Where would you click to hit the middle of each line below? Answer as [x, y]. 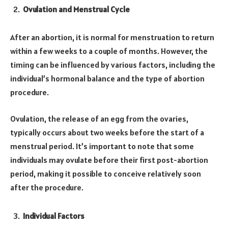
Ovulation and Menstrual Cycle [76, 9]
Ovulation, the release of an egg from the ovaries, [99, 118]
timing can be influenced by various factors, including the [113, 65]
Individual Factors [54, 216]
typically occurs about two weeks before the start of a [107, 132]
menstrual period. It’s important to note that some [102, 146]
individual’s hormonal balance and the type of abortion [107, 79]
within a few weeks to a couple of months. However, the [109, 51]
